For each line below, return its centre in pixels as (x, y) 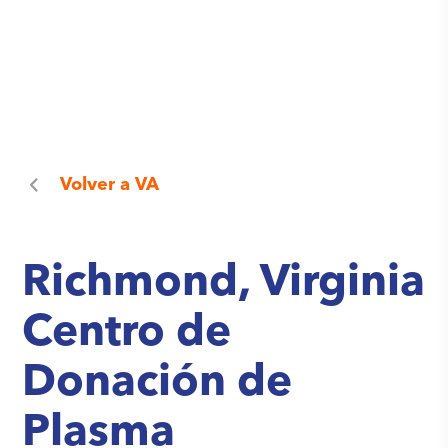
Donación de (157, 384)
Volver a (95, 185)
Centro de (127, 334)
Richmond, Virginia (224, 284)
